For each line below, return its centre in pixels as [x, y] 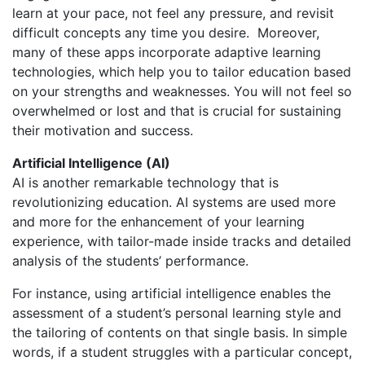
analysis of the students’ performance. [130, 261]
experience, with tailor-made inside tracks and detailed [182, 242]
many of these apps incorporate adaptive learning [167, 53]
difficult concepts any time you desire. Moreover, [166, 33]
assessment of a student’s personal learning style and [177, 313]
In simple [318, 333]
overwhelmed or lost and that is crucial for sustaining [177, 111]
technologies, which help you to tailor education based [182, 72]
